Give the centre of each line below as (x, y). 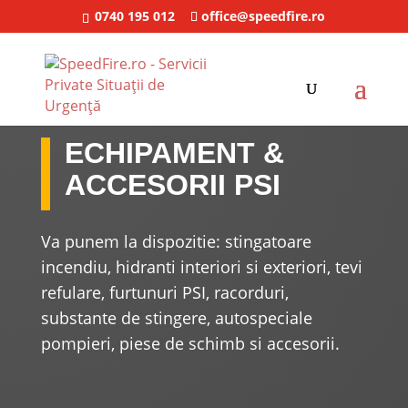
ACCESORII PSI (172, 184)
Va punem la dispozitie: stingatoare (176, 241)
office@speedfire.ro (264, 15)
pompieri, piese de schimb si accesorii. (190, 343)
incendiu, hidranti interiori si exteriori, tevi (201, 266)
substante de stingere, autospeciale (176, 317)
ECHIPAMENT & (174, 153)
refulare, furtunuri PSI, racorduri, (164, 292)
